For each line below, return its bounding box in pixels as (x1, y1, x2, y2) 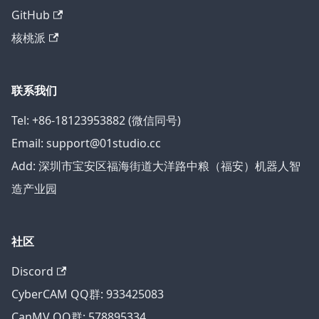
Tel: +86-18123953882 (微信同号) (11, 113, 181, 128)
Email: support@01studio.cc (11, 135, 161, 151)
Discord (11, 263, 53, 279)
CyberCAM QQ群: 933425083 (11, 286, 164, 302)
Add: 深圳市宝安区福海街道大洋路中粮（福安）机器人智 (11, 158, 300, 174)
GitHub (11, 7, 50, 23)
